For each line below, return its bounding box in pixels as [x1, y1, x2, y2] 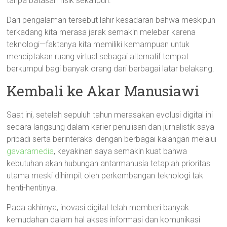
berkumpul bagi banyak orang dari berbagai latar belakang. [7, 64, 215, 73]
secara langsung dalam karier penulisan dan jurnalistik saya [7, 122, 215, 132]
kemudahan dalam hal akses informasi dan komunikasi [7, 215, 201, 224]
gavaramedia [7, 146, 54, 156]
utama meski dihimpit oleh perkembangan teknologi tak [7, 171, 204, 180]
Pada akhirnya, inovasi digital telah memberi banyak [7, 203, 190, 212]
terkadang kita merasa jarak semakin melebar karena [7, 27, 196, 37]
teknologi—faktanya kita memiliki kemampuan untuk [7, 40, 190, 49]
